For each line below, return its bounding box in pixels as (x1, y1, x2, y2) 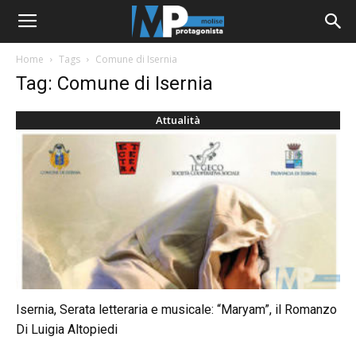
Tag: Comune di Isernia (16, 72, 213, 95)
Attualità (156, 113, 200, 127)
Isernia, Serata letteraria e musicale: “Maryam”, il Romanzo (16, 302, 337, 318)
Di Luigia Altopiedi (16, 322, 118, 338)
